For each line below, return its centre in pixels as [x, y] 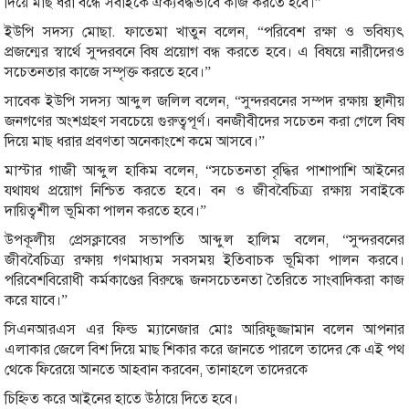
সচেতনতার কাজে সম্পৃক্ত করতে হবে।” [108, 72]
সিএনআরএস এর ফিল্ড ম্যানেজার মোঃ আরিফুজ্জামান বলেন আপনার [204, 329]
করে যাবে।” [36, 300]
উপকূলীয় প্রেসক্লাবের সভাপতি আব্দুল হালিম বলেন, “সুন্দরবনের [204, 240]
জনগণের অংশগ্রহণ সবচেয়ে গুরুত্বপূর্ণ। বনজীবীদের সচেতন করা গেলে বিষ [204, 121]
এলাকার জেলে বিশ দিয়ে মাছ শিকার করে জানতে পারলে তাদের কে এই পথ [204, 349]
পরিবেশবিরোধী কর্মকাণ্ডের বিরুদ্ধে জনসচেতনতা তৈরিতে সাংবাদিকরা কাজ [204, 280]
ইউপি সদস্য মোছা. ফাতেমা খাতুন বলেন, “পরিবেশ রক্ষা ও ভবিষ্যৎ [204, 31]
